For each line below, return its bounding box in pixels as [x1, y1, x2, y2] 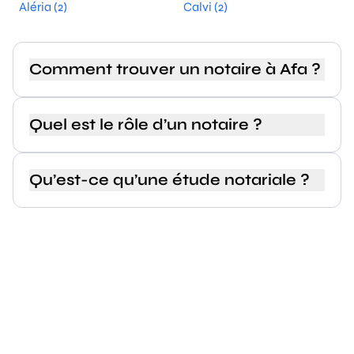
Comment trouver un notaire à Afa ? [29, 59, 321, 79]
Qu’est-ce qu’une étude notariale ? [29, 170, 310, 190]
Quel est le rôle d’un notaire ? [29, 115, 262, 134]
